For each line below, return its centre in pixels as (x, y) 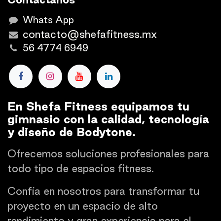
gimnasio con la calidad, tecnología (108, 119)
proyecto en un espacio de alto (83, 205)
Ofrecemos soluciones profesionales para (108, 153)
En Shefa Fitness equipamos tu (98, 106)
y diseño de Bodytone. (72, 131)
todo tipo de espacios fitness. (81, 168)
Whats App (49, 20)
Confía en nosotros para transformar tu (103, 191)
